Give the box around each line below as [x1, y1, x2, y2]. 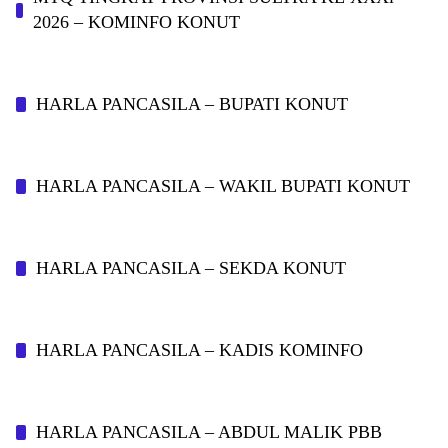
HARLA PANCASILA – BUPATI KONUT [36, 94, 348, 114]
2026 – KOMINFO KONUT [32, 12, 240, 32]
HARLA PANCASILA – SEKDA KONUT [36, 258, 346, 278]
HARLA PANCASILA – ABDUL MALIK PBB [36, 422, 382, 442]
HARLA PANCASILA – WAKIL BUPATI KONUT [36, 176, 410, 196]
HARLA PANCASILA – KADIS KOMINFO [36, 340, 363, 360]
